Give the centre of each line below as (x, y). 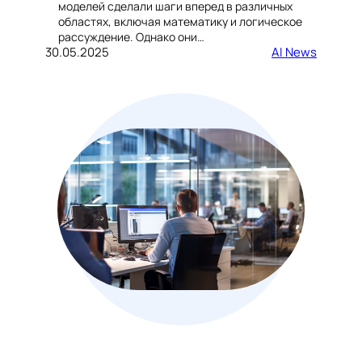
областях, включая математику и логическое (180, 22)
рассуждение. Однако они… (131, 37)
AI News (294, 53)
